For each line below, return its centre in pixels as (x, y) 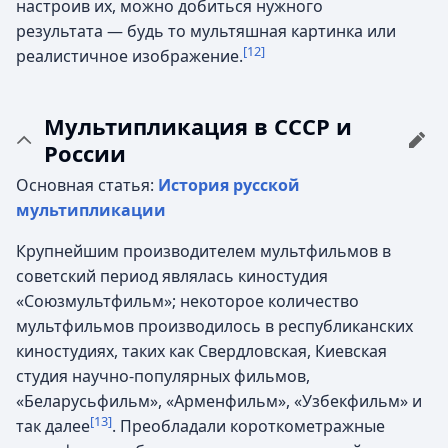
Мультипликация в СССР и (197, 126)
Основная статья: (87, 184)
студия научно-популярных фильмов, (163, 375)
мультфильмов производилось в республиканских (214, 325)
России (84, 153)
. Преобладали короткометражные (248, 425)
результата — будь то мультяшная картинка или (206, 31)
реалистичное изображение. (129, 56)
